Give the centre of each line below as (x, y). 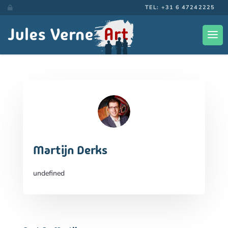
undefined (49, 174)
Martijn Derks (70, 150)
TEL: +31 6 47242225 (180, 7)
